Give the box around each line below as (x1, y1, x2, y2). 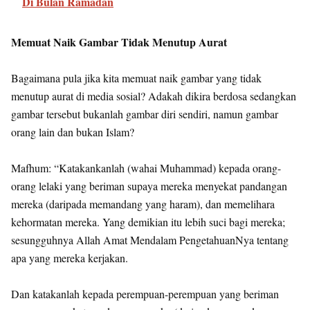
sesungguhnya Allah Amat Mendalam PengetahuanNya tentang (11, 232, 289, 247)
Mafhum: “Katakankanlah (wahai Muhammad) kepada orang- (11, 161, 281, 175)
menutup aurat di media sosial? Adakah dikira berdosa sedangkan (11, 89, 296, 103)
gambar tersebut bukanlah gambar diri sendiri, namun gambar (11, 107, 278, 121)
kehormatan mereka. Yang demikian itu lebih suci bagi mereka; (11, 215, 285, 229)
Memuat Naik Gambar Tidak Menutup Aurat (11, 34, 227, 50)
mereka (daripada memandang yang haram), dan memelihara (11, 197, 275, 211)
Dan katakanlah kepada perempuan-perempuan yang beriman (11, 286, 279, 301)
